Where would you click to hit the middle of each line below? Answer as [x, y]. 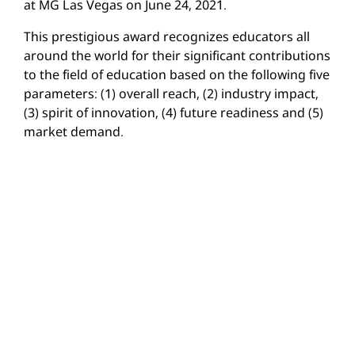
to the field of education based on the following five [177, 74]
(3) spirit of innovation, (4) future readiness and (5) [174, 112]
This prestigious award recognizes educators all [167, 36]
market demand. [74, 131]
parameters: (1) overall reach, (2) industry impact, [171, 93]
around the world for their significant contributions [177, 55]
